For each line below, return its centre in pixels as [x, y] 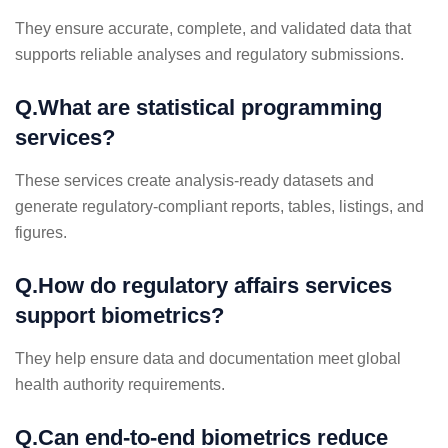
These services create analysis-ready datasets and [194, 180]
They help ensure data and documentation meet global [208, 358]
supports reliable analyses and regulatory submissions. [209, 54]
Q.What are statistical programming [198, 107]
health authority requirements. [120, 384]
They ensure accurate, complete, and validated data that [213, 28]
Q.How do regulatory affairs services [203, 285]
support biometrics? [119, 315]
